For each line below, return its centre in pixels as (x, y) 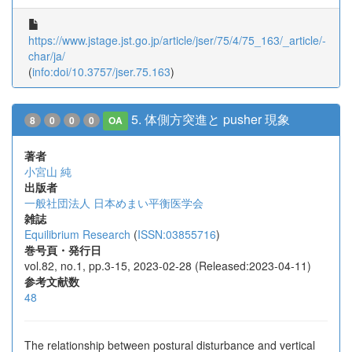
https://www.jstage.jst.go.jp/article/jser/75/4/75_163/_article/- (177, 40)
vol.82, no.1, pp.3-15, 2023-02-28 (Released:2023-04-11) (168, 266)
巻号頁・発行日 (63, 250)
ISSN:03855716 (177, 234)
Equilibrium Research (77, 234)
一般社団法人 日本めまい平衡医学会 (114, 203)
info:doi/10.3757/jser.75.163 (101, 71)
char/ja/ (47, 56)
